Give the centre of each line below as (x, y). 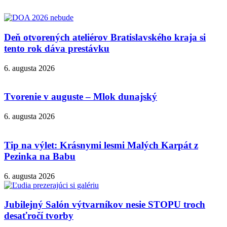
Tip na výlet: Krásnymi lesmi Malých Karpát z (101, 145)
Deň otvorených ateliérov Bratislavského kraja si (105, 37)
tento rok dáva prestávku (57, 48)
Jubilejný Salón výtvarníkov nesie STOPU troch (105, 205)
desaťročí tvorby (39, 216)
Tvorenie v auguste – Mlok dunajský (81, 97)
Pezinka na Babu (40, 156)
